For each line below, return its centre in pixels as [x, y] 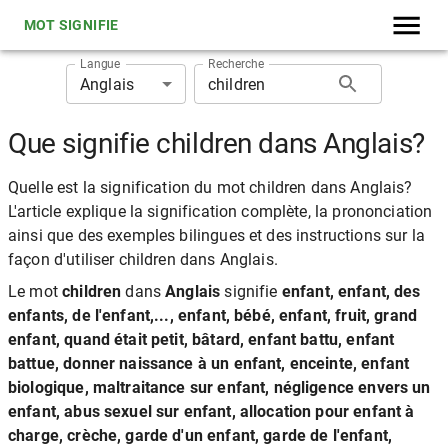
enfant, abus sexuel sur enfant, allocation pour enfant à [211, 411]
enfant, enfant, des [351, 291]
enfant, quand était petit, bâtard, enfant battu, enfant [201, 339]
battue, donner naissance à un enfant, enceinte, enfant [209, 363]
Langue [100, 63]
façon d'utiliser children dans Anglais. [143, 259]
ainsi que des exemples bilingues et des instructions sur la [216, 235]
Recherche [236, 63]
